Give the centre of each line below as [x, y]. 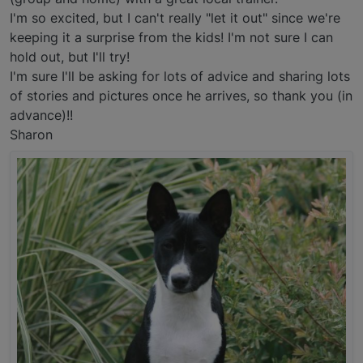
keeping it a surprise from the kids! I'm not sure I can [171, 37]
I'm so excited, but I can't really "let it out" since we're [175, 17]
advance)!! [41, 115]
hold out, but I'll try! [70, 56]
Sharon [31, 134]
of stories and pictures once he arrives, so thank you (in [181, 95]
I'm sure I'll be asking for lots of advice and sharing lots [180, 76]
